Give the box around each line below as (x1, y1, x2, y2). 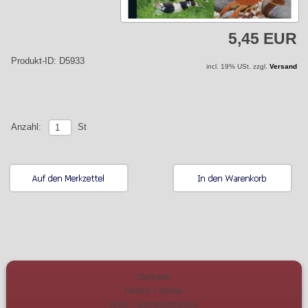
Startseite (135, 272, 171, 282)
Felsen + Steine (124, 286, 183, 296)
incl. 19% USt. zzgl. (206, 62, 269, 70)
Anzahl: (10, 121, 44, 132)
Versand (269, 62, 297, 70)
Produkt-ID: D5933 (10, 55, 90, 66)
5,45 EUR (228, 29, 297, 47)
